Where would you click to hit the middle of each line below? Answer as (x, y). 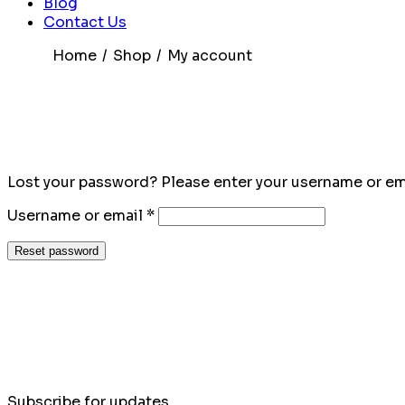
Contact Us (85, 23)
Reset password (57, 251)
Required (187, 215)
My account (210, 56)
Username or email (77, 216)
